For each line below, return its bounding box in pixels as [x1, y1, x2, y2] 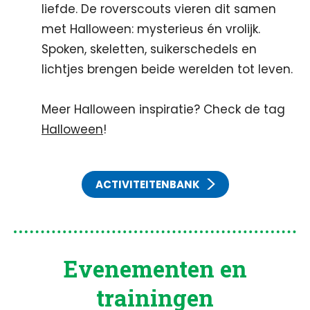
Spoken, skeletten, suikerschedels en [42, 41, 257, 57]
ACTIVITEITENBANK [95, 177, 200, 192]
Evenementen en [63, 253, 247, 284]
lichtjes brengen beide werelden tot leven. [42, 61, 293, 77]
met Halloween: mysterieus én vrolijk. [42, 21, 260, 37]
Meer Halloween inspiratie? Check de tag [42, 101, 285, 118]
